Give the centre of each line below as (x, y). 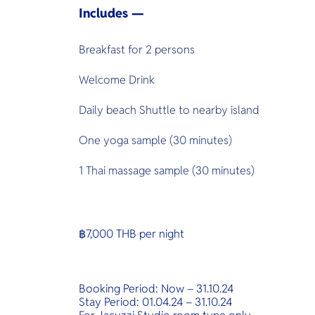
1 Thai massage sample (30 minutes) (167, 171)
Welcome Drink (117, 80)
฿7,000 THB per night (131, 234)
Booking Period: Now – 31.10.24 (156, 289)
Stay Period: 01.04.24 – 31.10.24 (155, 302)
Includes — (111, 13)
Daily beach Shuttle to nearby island (169, 110)
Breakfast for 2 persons (138, 50)
